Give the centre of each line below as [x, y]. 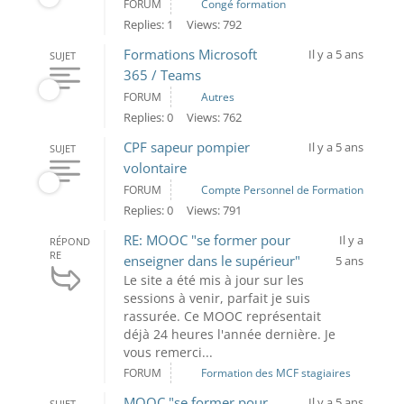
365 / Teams [162, 75]
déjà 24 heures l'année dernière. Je [229, 334]
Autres [217, 97]
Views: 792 [214, 24]
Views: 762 [214, 117]
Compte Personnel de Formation [282, 190]
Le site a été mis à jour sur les [213, 280]
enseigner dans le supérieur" [211, 261]
